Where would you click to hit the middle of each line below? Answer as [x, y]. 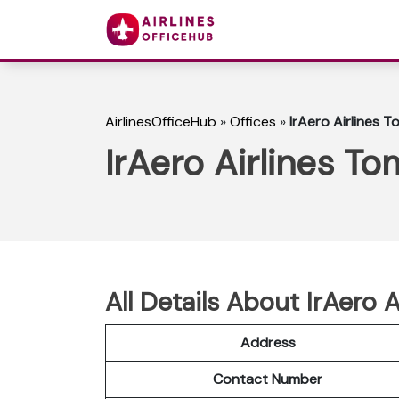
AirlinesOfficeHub [161, 122]
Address [268, 342]
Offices [253, 122]
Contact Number [268, 379]
